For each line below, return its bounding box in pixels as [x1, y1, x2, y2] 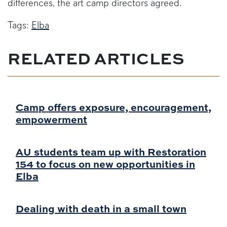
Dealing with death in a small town [16, 201, 186, 215]
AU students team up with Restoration [16, 144, 206, 159]
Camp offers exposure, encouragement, [16, 100, 211, 114]
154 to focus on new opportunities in [16, 157, 195, 171]
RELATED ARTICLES [8, 47, 184, 69]
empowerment [16, 112, 87, 126]
